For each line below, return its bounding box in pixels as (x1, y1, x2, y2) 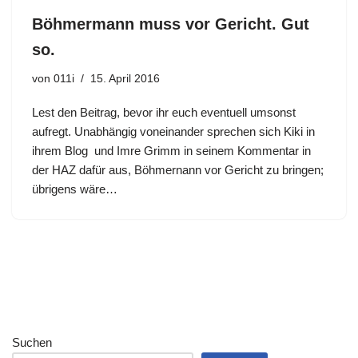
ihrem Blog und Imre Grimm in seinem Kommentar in (32, 144, 311, 157)
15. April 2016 (90, 73, 160, 85)
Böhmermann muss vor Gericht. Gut (32, 15, 309, 33)
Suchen (12, 336, 52, 349)
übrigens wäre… (32, 182, 121, 196)
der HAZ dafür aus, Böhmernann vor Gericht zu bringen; (32, 163, 324, 177)
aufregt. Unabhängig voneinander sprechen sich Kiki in (32, 125, 315, 138)
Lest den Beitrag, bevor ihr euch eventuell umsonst (32, 105, 296, 119)
